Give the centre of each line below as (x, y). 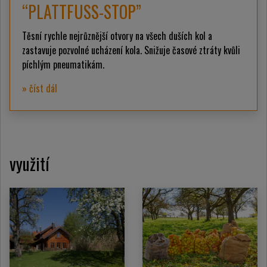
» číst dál (40, 88)
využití (30, 163)
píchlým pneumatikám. (63, 64)
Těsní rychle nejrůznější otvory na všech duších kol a (117, 35)
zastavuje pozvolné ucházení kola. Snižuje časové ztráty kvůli (131, 50)
